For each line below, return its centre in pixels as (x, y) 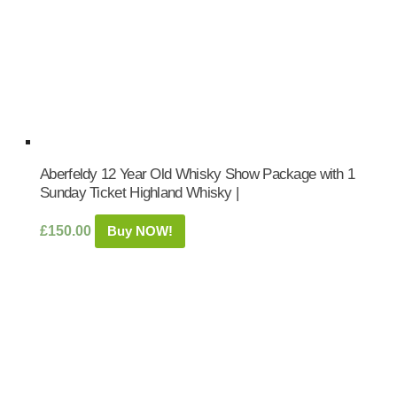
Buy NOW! (140, 231)
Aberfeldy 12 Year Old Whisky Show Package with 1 (198, 174)
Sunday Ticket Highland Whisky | (140, 192)
